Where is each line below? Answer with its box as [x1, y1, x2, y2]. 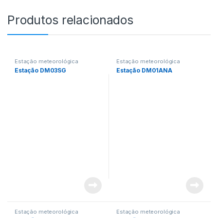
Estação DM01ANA [116, 66, 172, 74]
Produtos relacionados [7, 12, 134, 27]
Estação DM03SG [14, 66, 67, 74]
